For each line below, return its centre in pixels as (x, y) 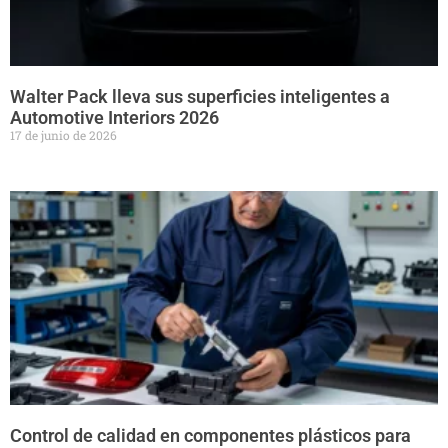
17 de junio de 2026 (63, 135)
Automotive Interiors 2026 (114, 118)
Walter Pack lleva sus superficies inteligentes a (200, 97)
